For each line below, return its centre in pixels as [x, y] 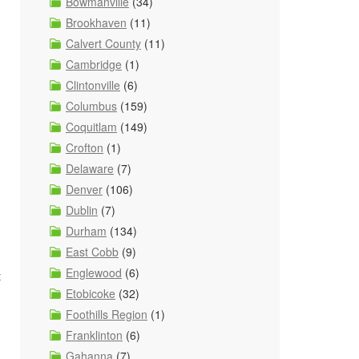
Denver [84, 189]
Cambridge [94, 64]
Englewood [94, 272]
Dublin [82, 210]
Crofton [85, 147]
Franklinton [94, 335]
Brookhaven [96, 22]
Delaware [90, 168]
